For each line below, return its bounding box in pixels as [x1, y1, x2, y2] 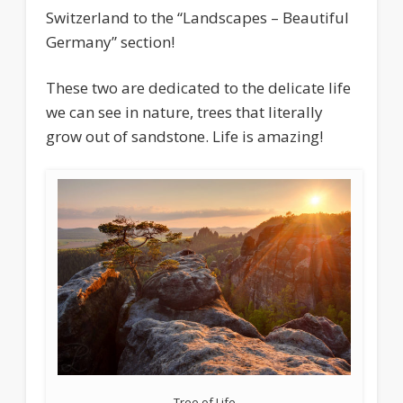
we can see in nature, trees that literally [46, 102, 324, 123]
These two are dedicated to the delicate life [46, 77, 352, 99]
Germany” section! [46, 31, 175, 53]
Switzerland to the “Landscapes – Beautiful [46, 7, 350, 29]
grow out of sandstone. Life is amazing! [46, 126, 324, 148]
